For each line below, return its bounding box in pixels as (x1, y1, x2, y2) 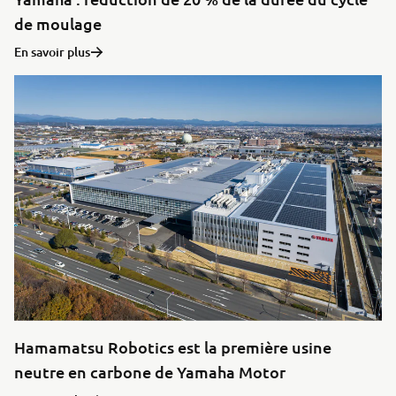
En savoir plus (14, 43, 90, 61)
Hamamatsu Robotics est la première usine (14, 336, 331, 357)
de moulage (14, 13, 102, 34)
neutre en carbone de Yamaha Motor (14, 361, 286, 382)
